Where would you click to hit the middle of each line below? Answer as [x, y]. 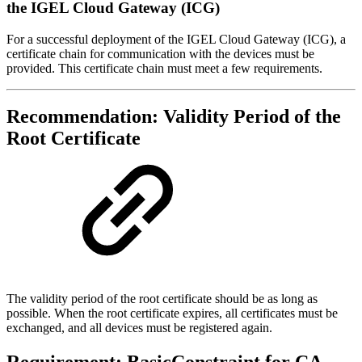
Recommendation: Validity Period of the [174, 117]
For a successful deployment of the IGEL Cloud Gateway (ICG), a [176, 39]
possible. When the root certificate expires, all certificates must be [172, 314]
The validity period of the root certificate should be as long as [162, 299]
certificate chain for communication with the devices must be [160, 53]
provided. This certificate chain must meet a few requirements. [164, 68]
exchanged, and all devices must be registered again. [139, 328]
